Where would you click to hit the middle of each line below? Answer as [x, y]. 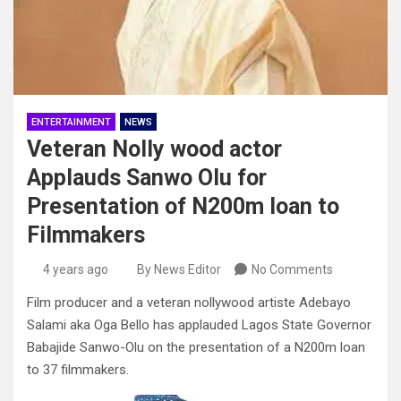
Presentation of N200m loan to [183, 207]
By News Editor [179, 270]
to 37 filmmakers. [78, 370]
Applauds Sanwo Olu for [147, 178]
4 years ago [75, 270]
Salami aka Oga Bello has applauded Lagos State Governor [199, 325]
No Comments [292, 270]
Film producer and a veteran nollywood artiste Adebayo [189, 303]
